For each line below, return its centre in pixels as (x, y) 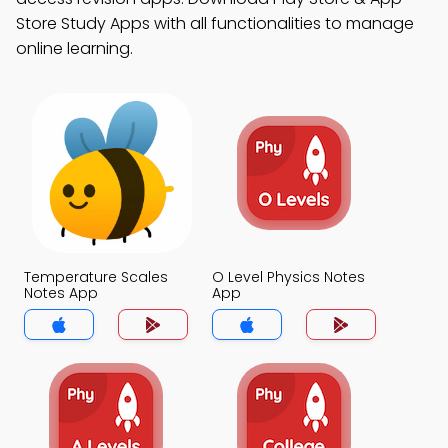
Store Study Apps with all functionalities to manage (215, 23)
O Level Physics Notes (288, 276)
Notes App (61, 292)
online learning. (74, 48)
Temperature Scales (96, 276)
